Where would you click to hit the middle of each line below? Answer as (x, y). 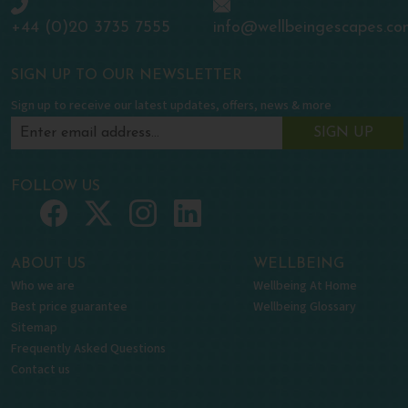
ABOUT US (48, 264)
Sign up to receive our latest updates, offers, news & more (171, 106)
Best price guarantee (69, 306)
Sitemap (34, 327)
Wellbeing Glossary (305, 306)
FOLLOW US (56, 187)
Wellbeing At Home (305, 286)
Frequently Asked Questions (88, 348)
